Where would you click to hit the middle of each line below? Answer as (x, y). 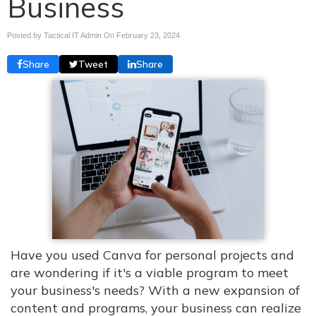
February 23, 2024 (148, 35)
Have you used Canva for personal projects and (152, 255)
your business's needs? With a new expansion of (155, 290)
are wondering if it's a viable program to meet (150, 273)
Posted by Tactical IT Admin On (62, 35)
